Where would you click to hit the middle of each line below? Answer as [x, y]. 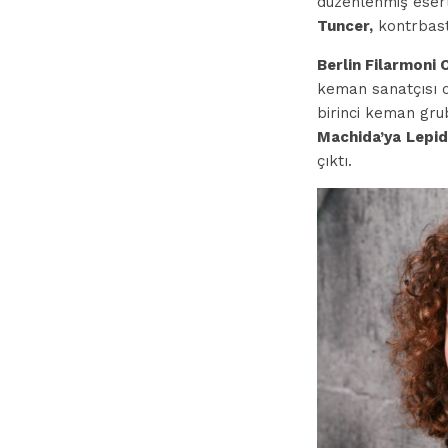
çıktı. [334, 161]
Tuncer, [345, 26]
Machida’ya [359, 137]
